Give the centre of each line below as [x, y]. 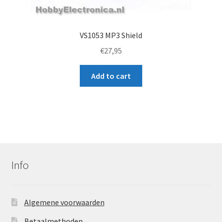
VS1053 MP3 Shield [111, 35]
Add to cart [111, 76]
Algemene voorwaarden [64, 202]
